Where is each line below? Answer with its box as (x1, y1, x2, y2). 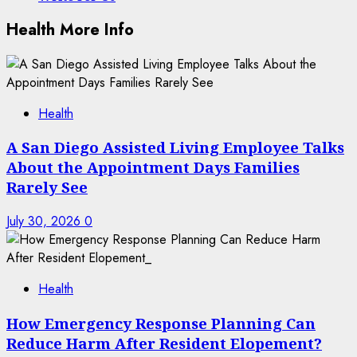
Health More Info (6, 18, 134, 41)
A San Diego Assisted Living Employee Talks (6, 137, 344, 158)
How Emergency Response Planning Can (6, 312, 316, 333)
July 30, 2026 (6, 212, 84, 230)
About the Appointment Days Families (6, 157, 300, 178)
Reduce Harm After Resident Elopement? (6, 332, 322, 353)
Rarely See (6, 177, 88, 198)
